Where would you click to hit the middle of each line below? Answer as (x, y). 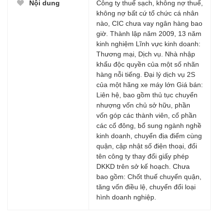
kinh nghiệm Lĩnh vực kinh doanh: (148, 44)
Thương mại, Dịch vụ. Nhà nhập (146, 54)
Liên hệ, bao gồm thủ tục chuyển (147, 95)
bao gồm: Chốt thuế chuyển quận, (149, 176)
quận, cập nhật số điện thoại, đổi (147, 146)
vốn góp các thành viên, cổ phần (146, 115)
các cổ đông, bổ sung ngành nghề (149, 125)
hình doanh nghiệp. (126, 197)
